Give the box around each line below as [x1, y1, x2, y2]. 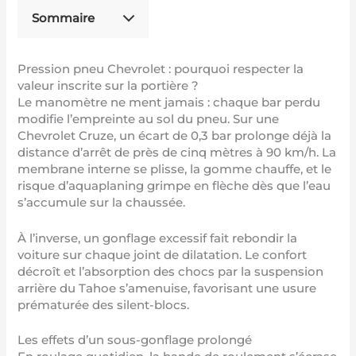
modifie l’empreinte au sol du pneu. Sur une [17, 112, 280, 127]
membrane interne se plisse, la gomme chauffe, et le [17, 162, 332, 177]
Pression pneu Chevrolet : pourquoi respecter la [17, 62, 304, 77]
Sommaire [32, 10, 95, 25]
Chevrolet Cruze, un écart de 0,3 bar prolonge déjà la [17, 129, 332, 144]
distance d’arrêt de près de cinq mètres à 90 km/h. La [17, 145, 337, 161]
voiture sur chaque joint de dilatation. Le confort [17, 247, 308, 262]
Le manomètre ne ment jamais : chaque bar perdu [17, 95, 321, 110]
